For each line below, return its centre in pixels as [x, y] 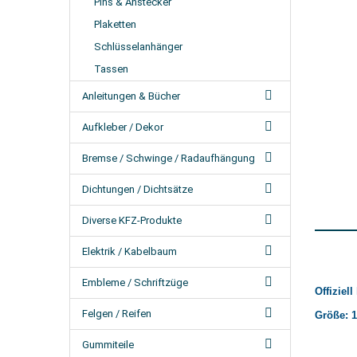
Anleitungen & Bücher [131, 96]
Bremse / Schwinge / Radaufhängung [169, 158]
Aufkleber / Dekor [123, 127]
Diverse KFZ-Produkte [132, 220]
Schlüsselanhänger [138, 47]
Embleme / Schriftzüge [135, 282]
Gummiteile [108, 345]
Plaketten [115, 24]
